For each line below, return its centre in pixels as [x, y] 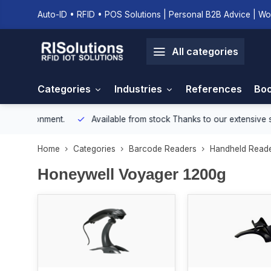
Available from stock [93, 119]
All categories [205, 51]
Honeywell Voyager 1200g [132, 174]
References [214, 89]
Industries [138, 89]
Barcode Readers [163, 149]
